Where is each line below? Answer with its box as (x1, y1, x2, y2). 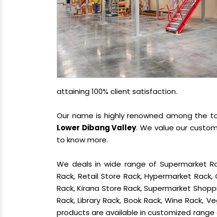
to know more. (57, 135, 108, 145)
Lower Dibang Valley (57, 123, 137, 133)
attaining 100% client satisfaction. (57, 86, 177, 96)
